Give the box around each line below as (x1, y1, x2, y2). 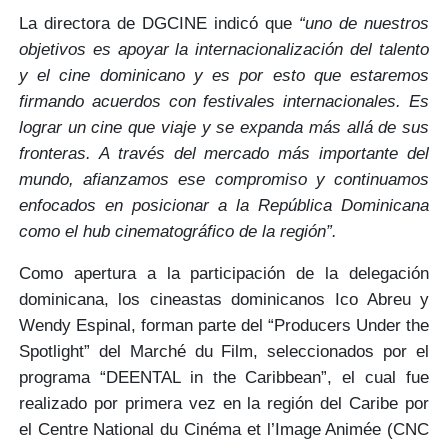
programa (18, 367, 100, 388)
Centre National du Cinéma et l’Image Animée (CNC (37, 419, 430, 440)
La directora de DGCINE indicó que (18, 13, 300, 34)
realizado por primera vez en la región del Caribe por (18, 393, 430, 414)
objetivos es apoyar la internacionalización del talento (18, 39, 430, 60)
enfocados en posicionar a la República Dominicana (18, 195, 430, 216)
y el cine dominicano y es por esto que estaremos (18, 65, 430, 86)
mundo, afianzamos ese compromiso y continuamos (18, 169, 430, 190)
